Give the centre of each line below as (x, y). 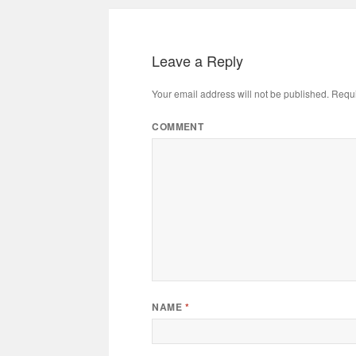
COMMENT (178, 126)
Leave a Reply (198, 60)
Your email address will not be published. (241, 93)
